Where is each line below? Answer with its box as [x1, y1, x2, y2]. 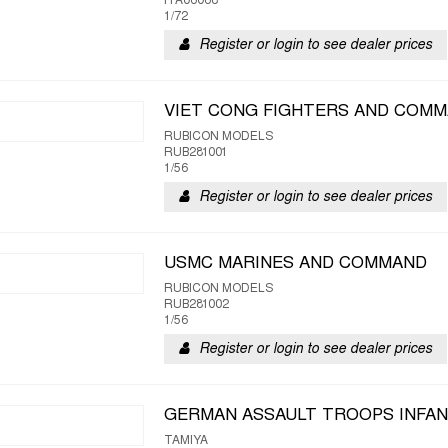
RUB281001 [164, 147, 228, 159]
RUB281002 [164, 299, 229, 311]
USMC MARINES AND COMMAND [164, 256, 427, 272]
